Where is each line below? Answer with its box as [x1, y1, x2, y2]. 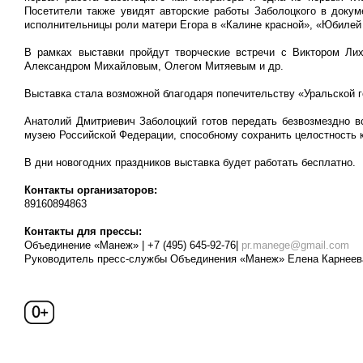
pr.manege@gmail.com [241, 239, 349, 251]
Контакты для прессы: [24, 225, 142, 237]
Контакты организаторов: [24, 184, 157, 196]
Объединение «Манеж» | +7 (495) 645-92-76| [24, 239, 241, 251]
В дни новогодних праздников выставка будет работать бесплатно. [24, 156, 356, 169]
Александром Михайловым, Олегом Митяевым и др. [24, 60, 284, 72]
